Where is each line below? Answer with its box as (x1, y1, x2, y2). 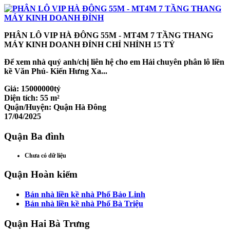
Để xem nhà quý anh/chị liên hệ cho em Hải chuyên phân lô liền (4, 57, 224, 67)
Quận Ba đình (4, 130, 65, 142)
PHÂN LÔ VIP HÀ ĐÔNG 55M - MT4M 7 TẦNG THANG (4, 31, 213, 40)
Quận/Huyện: (4, 103, 53, 112)
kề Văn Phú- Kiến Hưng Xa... (4, 67, 107, 76)
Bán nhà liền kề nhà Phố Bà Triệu (25, 199, 143, 208)
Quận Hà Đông (53, 103, 106, 112)
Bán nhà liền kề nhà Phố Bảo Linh (25, 190, 145, 199)
